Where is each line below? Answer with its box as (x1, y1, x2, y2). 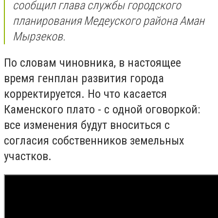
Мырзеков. (13, 30, 66, 44)
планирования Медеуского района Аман (13, 14, 204, 28)
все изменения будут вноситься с (4, 118, 170, 132)
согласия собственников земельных (4, 133, 184, 147)
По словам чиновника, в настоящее (4, 55, 181, 70)
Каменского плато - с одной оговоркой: (4, 102, 200, 116)
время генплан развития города (4, 71, 164, 85)
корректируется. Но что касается (4, 87, 167, 101)
